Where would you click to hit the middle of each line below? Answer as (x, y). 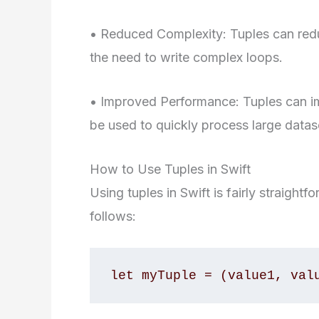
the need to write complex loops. (186, 57)
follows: (113, 216)
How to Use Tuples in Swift (170, 169)
